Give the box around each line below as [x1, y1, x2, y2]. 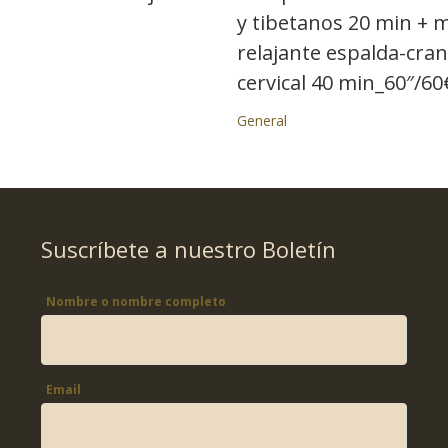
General [236, 111, 287, 130]
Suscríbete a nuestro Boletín [40, 234, 336, 264]
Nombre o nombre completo [45, 293, 226, 310]
